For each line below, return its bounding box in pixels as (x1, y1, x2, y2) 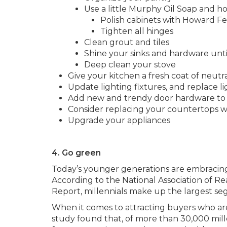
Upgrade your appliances (68, 116, 170, 125)
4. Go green (52, 148, 101, 158)
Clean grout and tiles (84, 37, 169, 47)
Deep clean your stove (84, 60, 176, 69)
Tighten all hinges (100, 26, 173, 36)
